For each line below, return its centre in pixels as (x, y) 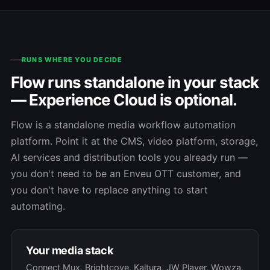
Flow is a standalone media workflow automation (123, 125)
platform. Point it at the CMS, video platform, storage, (134, 141)
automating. (38, 206)
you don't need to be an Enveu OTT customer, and (126, 174)
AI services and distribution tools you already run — (129, 158)
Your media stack (70, 251)
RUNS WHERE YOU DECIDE (72, 60)
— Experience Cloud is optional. (124, 100)
